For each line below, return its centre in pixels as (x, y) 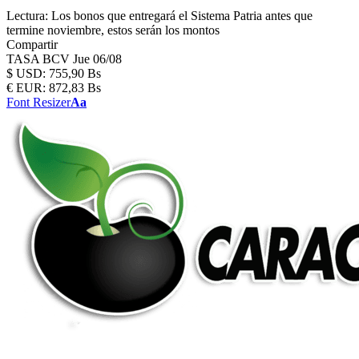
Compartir (32, 44)
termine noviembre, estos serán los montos (113, 30)
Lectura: (27, 16)
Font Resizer (38, 102)
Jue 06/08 (97, 59)
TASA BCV (40, 59)
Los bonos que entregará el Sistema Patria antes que (182, 16)
